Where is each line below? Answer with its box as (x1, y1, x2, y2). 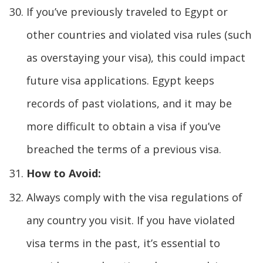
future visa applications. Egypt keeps (26, 73, 214, 87)
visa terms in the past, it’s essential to (26, 235, 220, 250)
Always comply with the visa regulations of (26, 190, 242, 204)
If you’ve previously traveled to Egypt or (26, 4, 228, 19)
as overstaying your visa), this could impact (26, 50, 245, 65)
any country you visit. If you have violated (26, 213, 235, 227)
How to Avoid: (26, 166, 101, 180)
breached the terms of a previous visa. (26, 141, 221, 156)
